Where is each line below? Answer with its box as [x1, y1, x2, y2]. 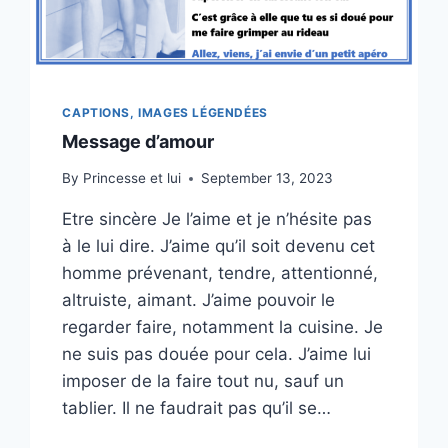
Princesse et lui [82, 170, 181, 187]
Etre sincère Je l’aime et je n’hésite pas [62, 209, 373, 230]
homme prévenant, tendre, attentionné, [62, 263, 379, 284]
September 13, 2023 [200, 170, 333, 187]
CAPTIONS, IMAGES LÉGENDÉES [62, 104, 268, 120]
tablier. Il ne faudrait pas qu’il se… [62, 398, 332, 419]
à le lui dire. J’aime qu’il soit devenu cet [62, 236, 376, 257]
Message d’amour [62, 130, 215, 152]
